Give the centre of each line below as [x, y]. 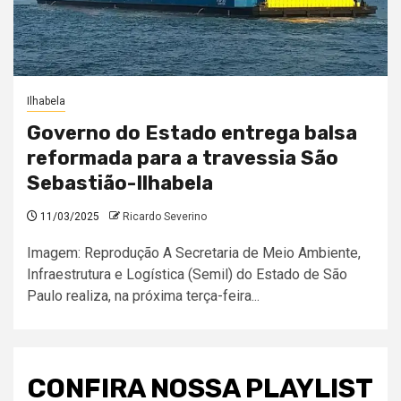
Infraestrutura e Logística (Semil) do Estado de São [187, 274]
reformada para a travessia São [183, 158]
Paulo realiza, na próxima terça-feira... [143, 296]
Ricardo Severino [165, 217]
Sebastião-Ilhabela [120, 183]
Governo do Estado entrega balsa [192, 133]
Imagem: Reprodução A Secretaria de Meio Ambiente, [194, 253]
